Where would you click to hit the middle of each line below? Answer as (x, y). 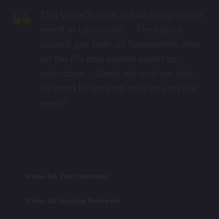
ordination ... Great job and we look (117, 73)
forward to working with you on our (119, 88)
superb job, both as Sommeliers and (120, 44)
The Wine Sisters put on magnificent (122, 15)
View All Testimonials (67, 176)
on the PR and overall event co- (110, 59)
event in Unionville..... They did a (112, 29)
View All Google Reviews (73, 200)
